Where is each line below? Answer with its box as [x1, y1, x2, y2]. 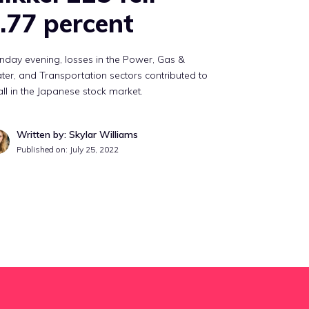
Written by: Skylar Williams [17, 128, 139, 141]
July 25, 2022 [70, 144, 119, 154]
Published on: [17, 144, 70, 154]
